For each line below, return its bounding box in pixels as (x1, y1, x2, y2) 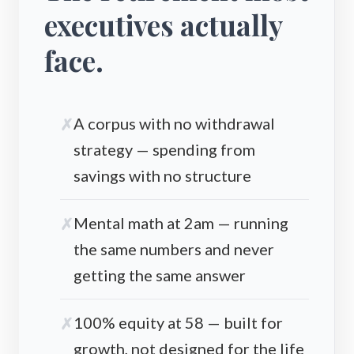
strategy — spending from (73, 140, 255, 159)
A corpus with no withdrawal (73, 114, 275, 133)
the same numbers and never (73, 239, 274, 258)
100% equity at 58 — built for (73, 313, 283, 332)
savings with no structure (73, 166, 251, 185)
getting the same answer (73, 265, 246, 284)
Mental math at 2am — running (73, 213, 288, 232)
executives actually (44, 6, 282, 43)
